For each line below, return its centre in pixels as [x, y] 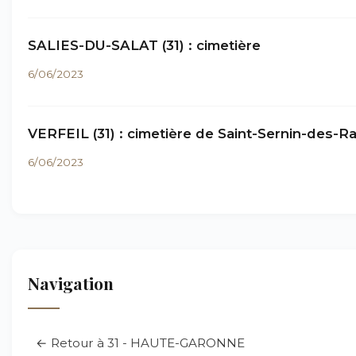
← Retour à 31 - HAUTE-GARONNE [140, 343]
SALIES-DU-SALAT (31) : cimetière [144, 45]
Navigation [71, 283]
